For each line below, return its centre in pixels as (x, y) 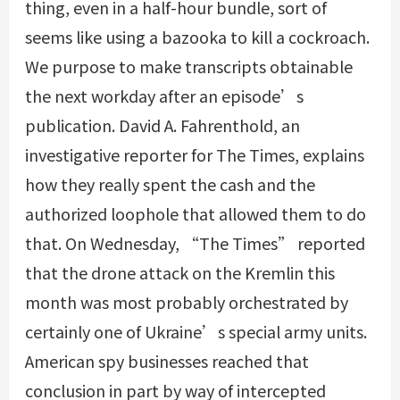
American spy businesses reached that (167, 360)
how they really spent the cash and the (170, 183)
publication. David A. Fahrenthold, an (162, 125)
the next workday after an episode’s (164, 95)
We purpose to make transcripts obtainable (188, 66)
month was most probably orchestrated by (186, 301)
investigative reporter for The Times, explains (194, 154)
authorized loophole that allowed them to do (195, 213)
